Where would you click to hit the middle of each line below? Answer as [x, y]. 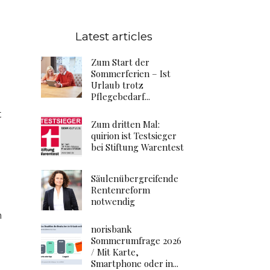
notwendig [113, 201]
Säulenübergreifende [135, 178]
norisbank [111, 229]
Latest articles [114, 36]
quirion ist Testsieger [134, 136]
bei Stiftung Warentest [137, 147]
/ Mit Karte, [115, 252]
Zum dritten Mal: [125, 124]
